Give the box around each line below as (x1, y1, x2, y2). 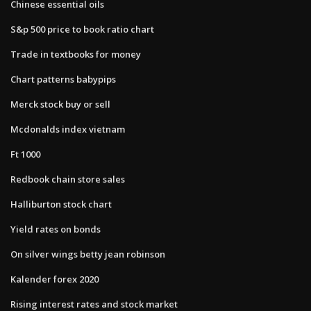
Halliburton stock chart (10, 197, 112, 210)
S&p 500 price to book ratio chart (10, 22, 154, 35)
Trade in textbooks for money (10, 47, 141, 60)
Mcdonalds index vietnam (10, 122, 125, 135)
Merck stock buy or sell (10, 97, 110, 110)
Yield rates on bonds (10, 222, 101, 235)
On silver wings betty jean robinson (10, 247, 165, 260)
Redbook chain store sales (10, 172, 125, 185)
